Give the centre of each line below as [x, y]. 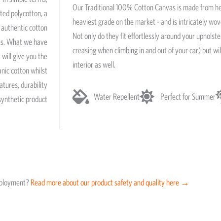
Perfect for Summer [188, 96]
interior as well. [94, 64]
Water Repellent [116, 96]
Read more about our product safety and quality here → [110, 183]
